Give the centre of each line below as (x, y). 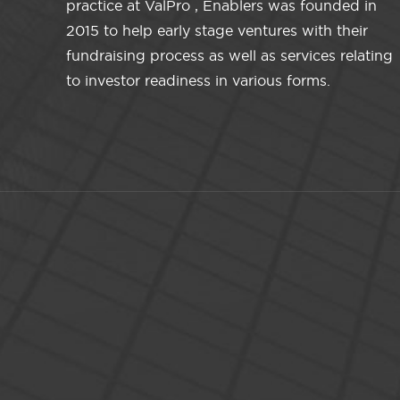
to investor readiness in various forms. (199, 81)
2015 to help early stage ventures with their (217, 31)
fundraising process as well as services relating (230, 56)
